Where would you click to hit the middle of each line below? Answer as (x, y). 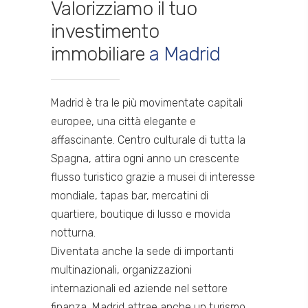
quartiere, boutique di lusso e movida (141, 214)
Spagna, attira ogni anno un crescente (145, 158)
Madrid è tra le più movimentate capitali (147, 103)
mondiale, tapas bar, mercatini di (130, 196)
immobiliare (100, 54)
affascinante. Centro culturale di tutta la (148, 140)
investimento (105, 31)
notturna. (73, 233)
